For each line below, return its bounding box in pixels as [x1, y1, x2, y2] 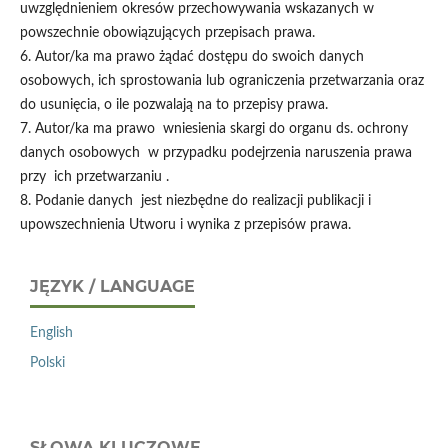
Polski [30, 355, 65, 370]
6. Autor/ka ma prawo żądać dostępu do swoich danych [19, 49, 364, 64]
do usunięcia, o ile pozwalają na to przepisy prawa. [19, 97, 332, 112]
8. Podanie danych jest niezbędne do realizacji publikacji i [19, 193, 371, 208]
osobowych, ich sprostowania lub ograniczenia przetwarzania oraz [19, 73, 424, 88]
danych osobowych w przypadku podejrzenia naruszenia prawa [19, 145, 412, 160]
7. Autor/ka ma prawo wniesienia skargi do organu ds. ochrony [19, 121, 408, 136]
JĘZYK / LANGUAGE [30, 276, 195, 296]
